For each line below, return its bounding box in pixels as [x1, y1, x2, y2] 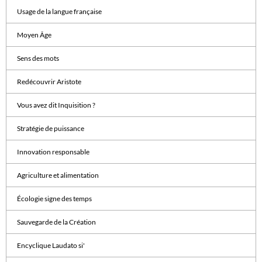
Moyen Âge [16, 30, 51, 39]
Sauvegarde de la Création [16, 217, 96, 226]
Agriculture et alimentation [16, 170, 99, 180]
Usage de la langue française [16, 6, 102, 16]
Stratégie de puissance [16, 123, 84, 133]
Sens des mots [16, 53, 59, 63]
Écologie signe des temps [16, 194, 92, 203]
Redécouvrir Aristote [16, 77, 81, 86]
